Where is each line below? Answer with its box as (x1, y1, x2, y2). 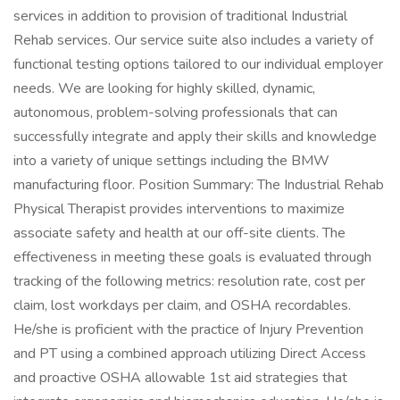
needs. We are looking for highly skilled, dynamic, (13, 79, 315, 98)
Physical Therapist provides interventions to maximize (13, 199, 345, 219)
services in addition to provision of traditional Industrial (13, 6, 347, 26)
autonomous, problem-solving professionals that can (13, 103, 337, 122)
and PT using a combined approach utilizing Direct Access (13, 344, 366, 363)
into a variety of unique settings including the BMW (13, 151, 329, 171)
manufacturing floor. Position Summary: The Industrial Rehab (13, 175, 384, 195)
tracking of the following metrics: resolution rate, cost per (13, 271, 365, 291)
